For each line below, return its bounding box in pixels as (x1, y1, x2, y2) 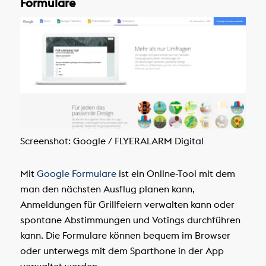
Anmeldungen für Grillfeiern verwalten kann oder (20, 198, 235, 210)
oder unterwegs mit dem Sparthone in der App (20, 244, 224, 256)
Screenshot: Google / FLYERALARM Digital (20, 135, 204, 147)
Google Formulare (36, 167, 116, 179)
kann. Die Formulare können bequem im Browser (20, 229, 230, 241)
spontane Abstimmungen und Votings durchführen (20, 213, 240, 226)
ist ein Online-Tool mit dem (116, 167, 235, 179)
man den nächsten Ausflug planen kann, (20, 182, 195, 195)
